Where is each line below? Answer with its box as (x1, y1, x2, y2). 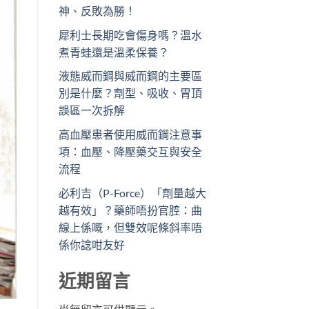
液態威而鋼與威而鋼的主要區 (58, 69, 202, 83)
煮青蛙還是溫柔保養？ (58, 45, 169, 59)
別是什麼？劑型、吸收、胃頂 (58, 86, 202, 100)
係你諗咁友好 (58, 237, 125, 251)
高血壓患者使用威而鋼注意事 (58, 128, 202, 141)
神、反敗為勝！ (58, 4, 136, 18)
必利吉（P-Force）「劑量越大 (58, 186, 206, 199)
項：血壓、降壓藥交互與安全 (58, 145, 202, 159)
